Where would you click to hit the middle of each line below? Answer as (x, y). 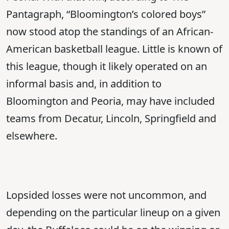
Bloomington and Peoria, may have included (110, 101)
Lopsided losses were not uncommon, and (106, 195)
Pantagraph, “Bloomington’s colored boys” (106, 14)
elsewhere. (32, 136)
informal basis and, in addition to (84, 84)
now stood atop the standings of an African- (110, 32)
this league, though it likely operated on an (107, 66)
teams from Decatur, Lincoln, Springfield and (111, 119)
